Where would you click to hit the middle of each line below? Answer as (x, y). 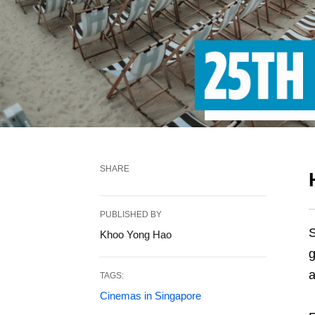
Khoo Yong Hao (136, 235)
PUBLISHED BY (131, 215)
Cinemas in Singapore (150, 296)
